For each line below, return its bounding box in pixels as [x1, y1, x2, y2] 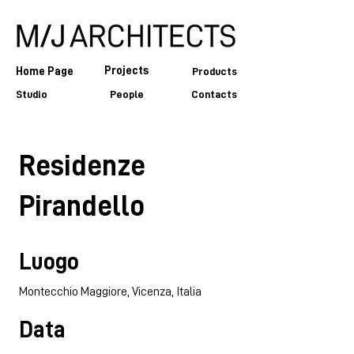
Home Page [16, 66, 73, 77]
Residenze [19, 151, 145, 180]
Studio [16, 88, 47, 100]
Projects [104, 65, 149, 77]
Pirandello [19, 191, 145, 220]
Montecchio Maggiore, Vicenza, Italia [19, 285, 201, 298]
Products [192, 66, 237, 77]
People [109, 88, 144, 100]
